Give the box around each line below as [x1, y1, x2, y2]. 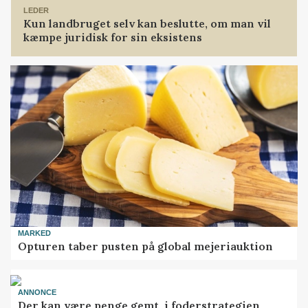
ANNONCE [18, 288, 57, 297]
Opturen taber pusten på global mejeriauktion [18, 239, 274, 253]
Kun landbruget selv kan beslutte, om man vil [23, 16, 272, 30]
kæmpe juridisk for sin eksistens [23, 30, 203, 44]
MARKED [18, 229, 52, 238]
